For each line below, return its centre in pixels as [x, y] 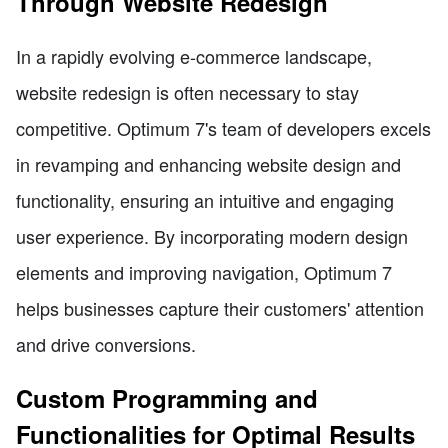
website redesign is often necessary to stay [187, 92]
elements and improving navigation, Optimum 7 [204, 272]
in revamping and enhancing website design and [208, 164]
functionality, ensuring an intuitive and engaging [205, 200]
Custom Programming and [167, 398]
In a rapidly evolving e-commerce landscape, [194, 56]
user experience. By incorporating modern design [212, 236]
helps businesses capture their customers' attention [220, 308]
